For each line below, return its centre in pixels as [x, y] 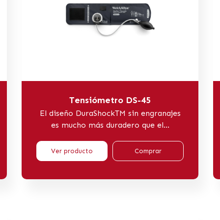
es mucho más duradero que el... [110, 125]
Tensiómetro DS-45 [110, 100]
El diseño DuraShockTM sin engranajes [110, 113]
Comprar [148, 151]
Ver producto [72, 151]
